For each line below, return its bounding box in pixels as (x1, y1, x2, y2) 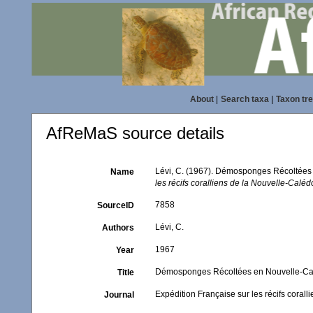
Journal (104, 290, 135, 300)
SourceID (97, 201, 135, 210)
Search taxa (220, 94, 269, 104)
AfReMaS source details (46, 124, 224, 143)
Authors (102, 223, 135, 233)
